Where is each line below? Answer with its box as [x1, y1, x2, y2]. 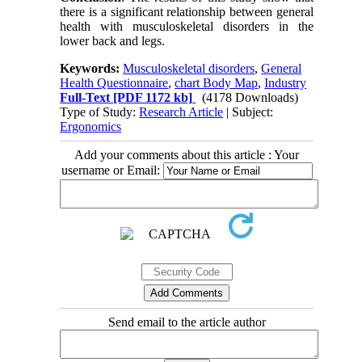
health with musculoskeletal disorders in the [60, 19, 314, 33]
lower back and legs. [60, 33, 166, 48]
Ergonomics [60, 119, 122, 133]
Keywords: [60, 61, 124, 75]
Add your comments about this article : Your [74, 147, 299, 162]
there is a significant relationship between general [60, 4, 314, 19]
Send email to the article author [107, 314, 266, 329]
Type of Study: [60, 104, 140, 119]
